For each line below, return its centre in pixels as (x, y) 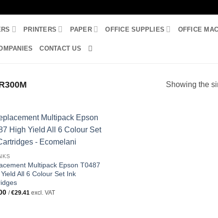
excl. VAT (42, 193)
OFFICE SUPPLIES (135, 29)
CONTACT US (60, 48)
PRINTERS (40, 29)
